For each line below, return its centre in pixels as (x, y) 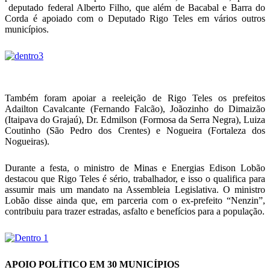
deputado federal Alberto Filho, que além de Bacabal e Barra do (135, 8)
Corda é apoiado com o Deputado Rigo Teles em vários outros (135, 18)
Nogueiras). (30, 141)
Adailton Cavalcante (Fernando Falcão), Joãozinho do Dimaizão (135, 109)
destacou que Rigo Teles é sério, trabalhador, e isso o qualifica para (135, 179)
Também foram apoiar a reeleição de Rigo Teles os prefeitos (135, 98)
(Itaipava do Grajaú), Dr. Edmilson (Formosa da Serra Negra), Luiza (135, 120)
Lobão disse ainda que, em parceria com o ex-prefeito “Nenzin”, (135, 200)
